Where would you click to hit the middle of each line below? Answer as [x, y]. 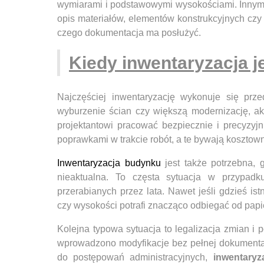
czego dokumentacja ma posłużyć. [129, 32]
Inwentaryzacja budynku [109, 163]
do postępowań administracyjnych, [135, 257]
